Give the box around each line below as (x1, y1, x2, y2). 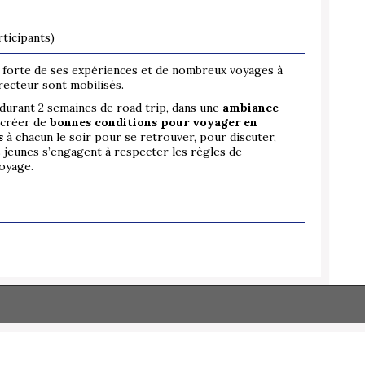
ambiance (222, 100, 279, 116)
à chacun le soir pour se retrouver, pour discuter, (3, 130, 276, 145)
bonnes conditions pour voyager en (50, 115, 257, 130)
